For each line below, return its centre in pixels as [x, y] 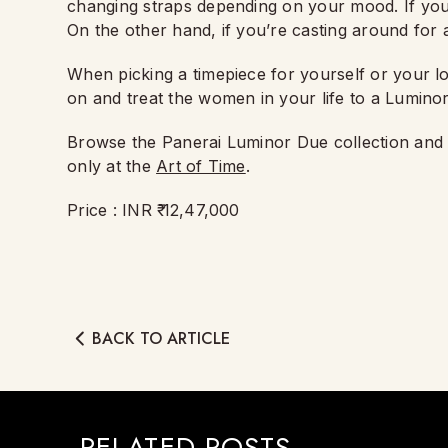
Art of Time [201, 166]
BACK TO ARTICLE [161, 338]
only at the [112, 166]
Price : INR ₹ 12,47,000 [153, 210]
